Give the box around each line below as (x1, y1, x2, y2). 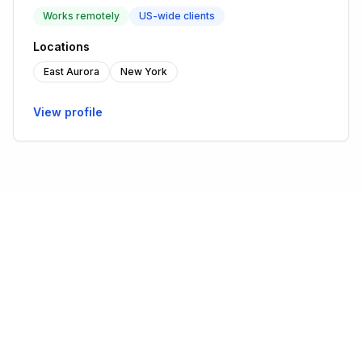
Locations (33, 40, 90, 53)
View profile (33, 105, 103, 119)
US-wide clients (139, 10, 215, 22)
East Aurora (44, 65, 99, 78)
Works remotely (43, 10, 120, 22)
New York (120, 65, 167, 78)
